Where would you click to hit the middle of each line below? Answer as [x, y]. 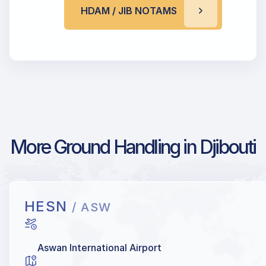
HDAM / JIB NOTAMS [129, 11]
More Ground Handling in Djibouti [133, 147]
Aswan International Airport [99, 248]
